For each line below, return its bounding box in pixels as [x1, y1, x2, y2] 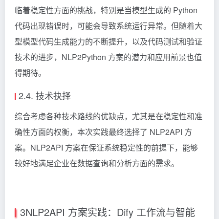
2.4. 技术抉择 [19, 88, 71, 102]
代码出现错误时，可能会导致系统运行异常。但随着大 [15, 20, 202, 31]
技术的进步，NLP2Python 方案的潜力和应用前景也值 [15, 51, 202, 63]
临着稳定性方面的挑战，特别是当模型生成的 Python [15, 4, 197, 16]
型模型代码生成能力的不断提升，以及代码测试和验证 [15, 35, 202, 47]
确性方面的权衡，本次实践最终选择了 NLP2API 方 [15, 126, 192, 137]
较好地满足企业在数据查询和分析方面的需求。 [15, 157, 179, 169]
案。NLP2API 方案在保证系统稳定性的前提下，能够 [15, 141, 198, 153]
